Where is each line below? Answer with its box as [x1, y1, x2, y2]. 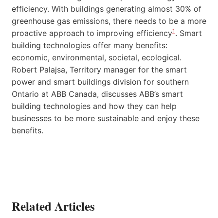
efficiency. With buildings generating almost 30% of [12, 3, 201, 14]
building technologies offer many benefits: [12, 40, 167, 50]
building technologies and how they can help [12, 101, 177, 111]
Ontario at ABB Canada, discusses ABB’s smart [12, 89, 183, 99]
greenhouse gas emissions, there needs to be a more [12, 16, 206, 26]
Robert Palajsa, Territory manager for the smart [12, 64, 187, 74]
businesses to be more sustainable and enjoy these [12, 113, 200, 123]
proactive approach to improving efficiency [12, 28, 172, 38]
